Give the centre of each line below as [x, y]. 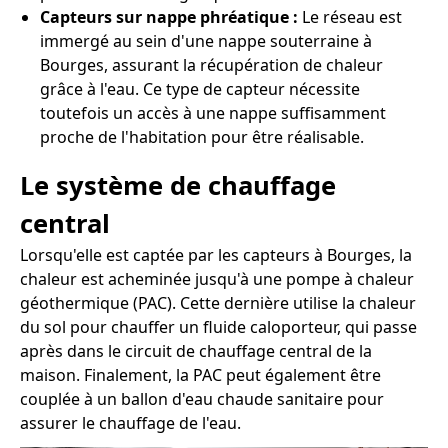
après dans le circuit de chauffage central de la [196, 350]
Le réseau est [350, 16]
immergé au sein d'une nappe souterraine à [206, 40]
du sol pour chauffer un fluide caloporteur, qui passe [218, 326]
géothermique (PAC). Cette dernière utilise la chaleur [218, 302]
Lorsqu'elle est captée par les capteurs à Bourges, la [216, 254]
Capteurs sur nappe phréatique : [169, 16]
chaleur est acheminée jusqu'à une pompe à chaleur [217, 278]
